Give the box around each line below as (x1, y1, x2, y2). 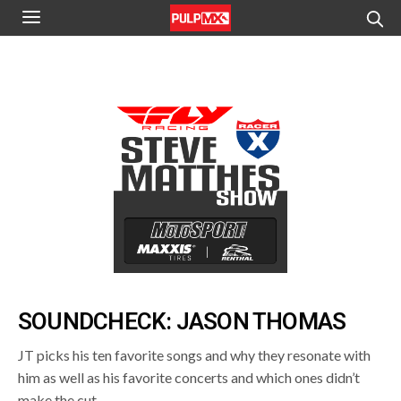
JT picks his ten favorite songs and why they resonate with (18, 346, 371, 363)
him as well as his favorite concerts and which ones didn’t (18, 369, 361, 386)
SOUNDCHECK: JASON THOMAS (18, 308, 346, 335)
